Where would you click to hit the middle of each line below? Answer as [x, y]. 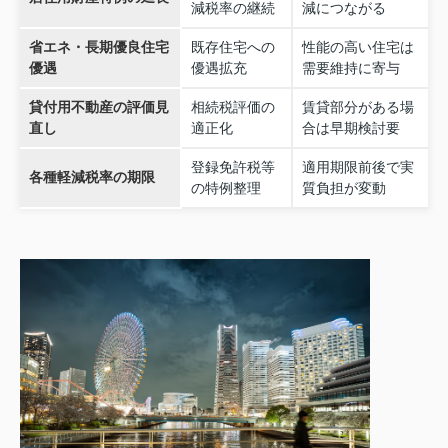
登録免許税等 [232, 167]
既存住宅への [232, 47]
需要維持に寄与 [350, 68]
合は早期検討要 [350, 128]
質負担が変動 [343, 188]
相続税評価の [232, 107]
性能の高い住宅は [357, 47]
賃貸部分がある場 [357, 107]
